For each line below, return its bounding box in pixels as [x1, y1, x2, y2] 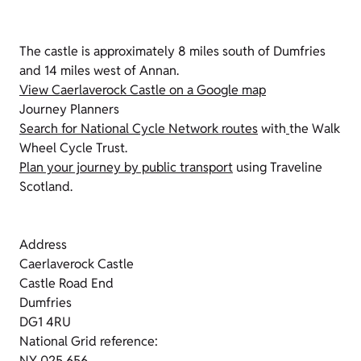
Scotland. [19, 178, 73, 196]
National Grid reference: [19, 333, 158, 351]
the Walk [289, 120, 340, 138]
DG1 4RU [19, 313, 71, 331]
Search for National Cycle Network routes [19, 120, 258, 138]
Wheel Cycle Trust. [19, 139, 127, 157]
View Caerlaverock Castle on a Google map [19, 81, 266, 99]
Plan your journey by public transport [19, 159, 233, 176]
